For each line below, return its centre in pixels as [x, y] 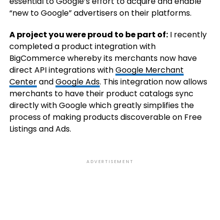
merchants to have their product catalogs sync [101, 94]
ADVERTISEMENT [110, 162]
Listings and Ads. [40, 129]
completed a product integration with [82, 47]
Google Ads [77, 82]
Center [23, 82]
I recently [187, 35]
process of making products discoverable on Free [105, 117]
